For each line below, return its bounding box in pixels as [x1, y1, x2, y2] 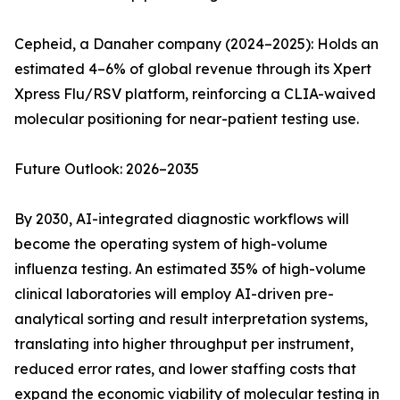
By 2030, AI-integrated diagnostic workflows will [14, 210, 349, 229]
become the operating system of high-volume [14, 235, 328, 254]
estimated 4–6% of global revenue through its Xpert [14, 60, 371, 79]
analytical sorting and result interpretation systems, [14, 310, 368, 329]
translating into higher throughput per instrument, [14, 335, 354, 354]
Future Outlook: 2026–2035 [14, 160, 199, 179]
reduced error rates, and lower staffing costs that [14, 360, 356, 379]
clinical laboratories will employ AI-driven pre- [14, 285, 334, 304]
